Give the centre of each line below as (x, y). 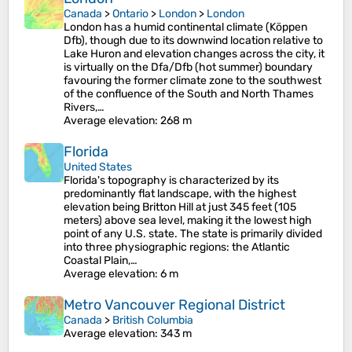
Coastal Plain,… (101, 260)
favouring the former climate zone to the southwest (192, 81)
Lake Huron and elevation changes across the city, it (194, 54)
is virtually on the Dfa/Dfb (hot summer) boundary (188, 67)
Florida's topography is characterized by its (171, 180)
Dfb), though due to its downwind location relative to (193, 40)
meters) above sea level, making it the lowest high (188, 220)
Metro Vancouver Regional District (174, 305)
